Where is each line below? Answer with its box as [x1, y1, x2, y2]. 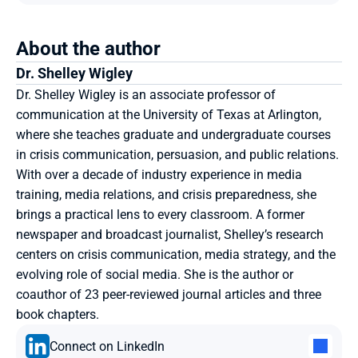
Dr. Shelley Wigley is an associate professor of [16, 87, 276, 102]
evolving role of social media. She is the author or [16, 267, 293, 282]
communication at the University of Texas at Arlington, [16, 107, 321, 122]
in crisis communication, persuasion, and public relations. [16, 147, 339, 162]
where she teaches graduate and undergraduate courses [16, 127, 331, 142]
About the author [16, 38, 161, 60]
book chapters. [16, 307, 99, 322]
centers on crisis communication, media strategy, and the [16, 247, 336, 262]
